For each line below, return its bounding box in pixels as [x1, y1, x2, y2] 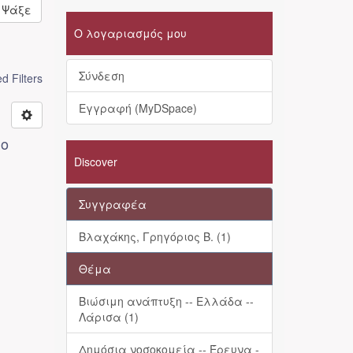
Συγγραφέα [78, 196, 147, 212]
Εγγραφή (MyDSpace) [78, 100, 197, 116]
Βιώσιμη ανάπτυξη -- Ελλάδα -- [78, 293, 254, 309]
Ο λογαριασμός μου [73, 25, 187, 41]
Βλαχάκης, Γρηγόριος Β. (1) [78, 229, 231, 244]
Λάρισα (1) [78, 309, 139, 325]
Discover [73, 154, 117, 169]
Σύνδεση [78, 68, 124, 84]
